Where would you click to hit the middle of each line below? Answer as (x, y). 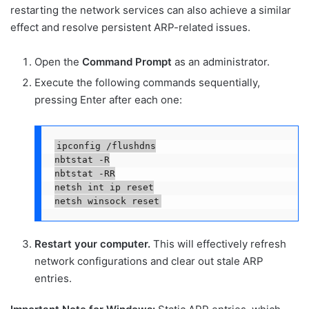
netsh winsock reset (107, 201)
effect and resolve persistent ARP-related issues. (130, 28)
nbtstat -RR (84, 173)
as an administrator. (221, 62)
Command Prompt (127, 62)
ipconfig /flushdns (106, 146)
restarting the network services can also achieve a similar (151, 10)
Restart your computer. (92, 244)
